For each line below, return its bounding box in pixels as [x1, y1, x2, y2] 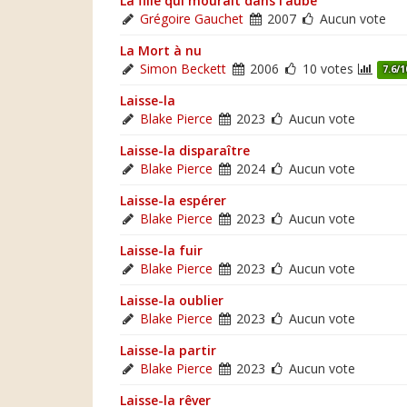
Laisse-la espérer [120, 191, 226, 209]
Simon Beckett [140, 59, 226, 77]
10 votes [299, 59, 357, 77]
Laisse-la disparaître [120, 141, 250, 159]
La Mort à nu [120, 41, 202, 59]
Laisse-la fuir [120, 241, 203, 259]
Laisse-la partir [120, 341, 216, 359]
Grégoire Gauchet [140, 9, 243, 27]
